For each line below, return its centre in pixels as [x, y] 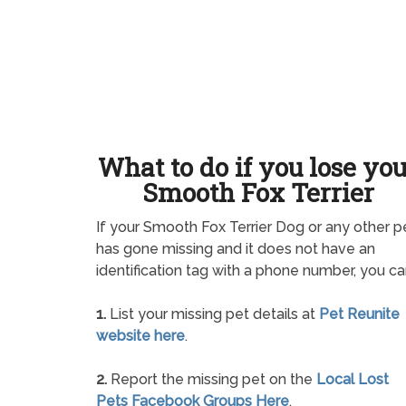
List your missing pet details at [213, 314]
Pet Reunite [359, 314]
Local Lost [353, 380]
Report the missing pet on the [212, 380]
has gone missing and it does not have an [236, 249]
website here [140, 336]
